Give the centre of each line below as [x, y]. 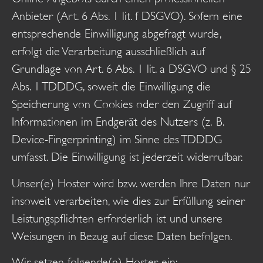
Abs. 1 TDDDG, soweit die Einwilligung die [111, 87]
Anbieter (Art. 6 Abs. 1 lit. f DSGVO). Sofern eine [127, 16]
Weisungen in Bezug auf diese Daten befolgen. [122, 236]
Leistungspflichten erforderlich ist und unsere [117, 218]
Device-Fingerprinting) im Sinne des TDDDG [117, 140]
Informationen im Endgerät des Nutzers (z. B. [118, 122]
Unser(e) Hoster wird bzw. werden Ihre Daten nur [131, 183]
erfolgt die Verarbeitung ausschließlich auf [108, 52]
